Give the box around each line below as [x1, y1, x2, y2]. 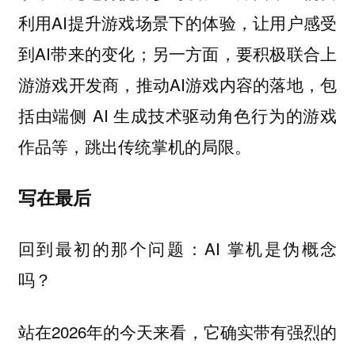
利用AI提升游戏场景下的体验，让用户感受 [17, 10, 338, 35]
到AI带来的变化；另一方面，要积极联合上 [17, 41, 338, 66]
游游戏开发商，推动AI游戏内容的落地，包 [17, 72, 338, 97]
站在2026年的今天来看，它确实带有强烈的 [17, 319, 338, 344]
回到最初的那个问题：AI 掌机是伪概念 [17, 235, 338, 260]
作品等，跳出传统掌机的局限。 [17, 134, 251, 158]
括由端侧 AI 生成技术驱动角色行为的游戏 [17, 103, 338, 128]
